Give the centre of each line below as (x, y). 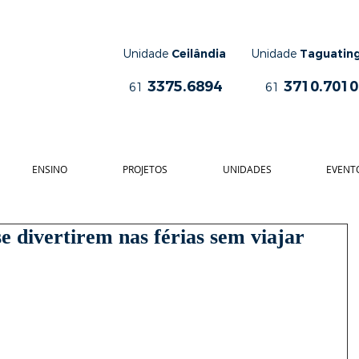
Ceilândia (199, 54)
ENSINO (49, 169)
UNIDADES (247, 169)
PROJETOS (145, 169)
